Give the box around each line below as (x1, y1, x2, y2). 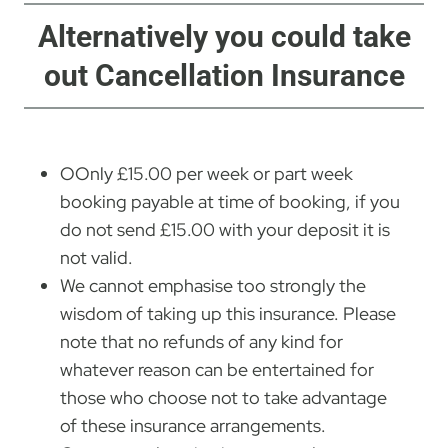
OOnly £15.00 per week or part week (60, 161, 353, 185)
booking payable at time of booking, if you (60, 189, 400, 213)
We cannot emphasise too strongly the (60, 273, 366, 297)
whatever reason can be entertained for (60, 357, 374, 381)
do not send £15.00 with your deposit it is (60, 217, 390, 241)
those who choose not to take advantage (60, 385, 387, 409)
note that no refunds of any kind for (60, 329, 343, 353)
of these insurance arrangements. (60, 413, 326, 437)
